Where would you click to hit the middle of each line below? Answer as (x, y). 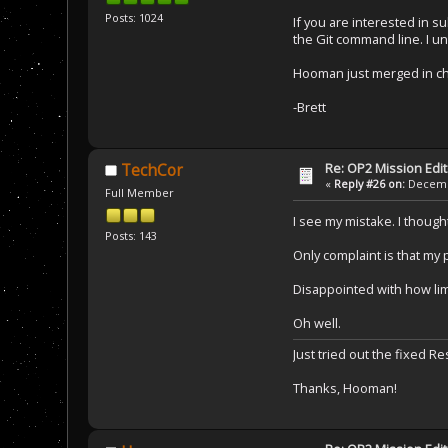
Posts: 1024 (133, 17)
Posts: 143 (130, 235)
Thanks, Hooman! (345, 388)
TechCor (152, 170)
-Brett (309, 106)
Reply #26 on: (370, 183)
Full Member (139, 193)
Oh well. (317, 323)
